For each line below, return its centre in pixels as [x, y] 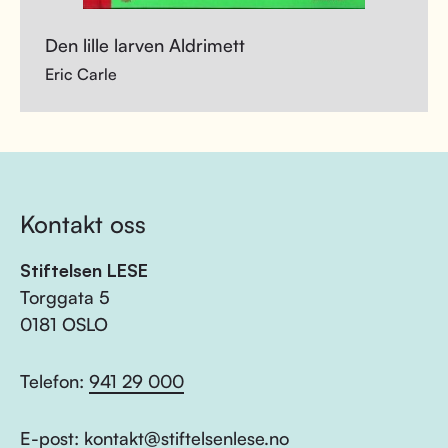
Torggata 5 [65, 297]
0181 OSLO [64, 324]
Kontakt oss [83, 224]
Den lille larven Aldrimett [145, 45]
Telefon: [54, 381]
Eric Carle [81, 74]
